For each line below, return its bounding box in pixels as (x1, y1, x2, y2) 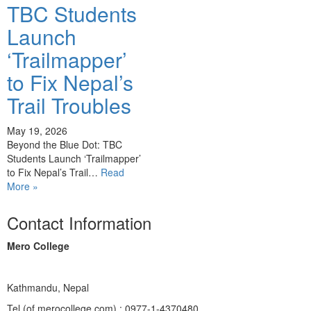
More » (7, 179, 38, 193)
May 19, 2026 (7, 124, 67, 137)
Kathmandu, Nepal (7, 280, 89, 294)
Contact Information (7, 210, 151, 235)
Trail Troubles (7, 90, 131, 120)
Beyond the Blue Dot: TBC (7, 137, 122, 151)
